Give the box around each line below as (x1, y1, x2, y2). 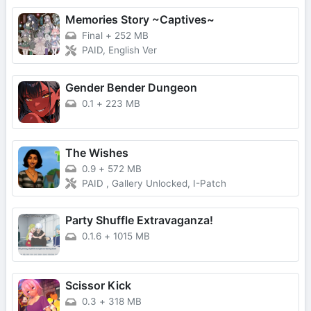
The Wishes (65, 145, 128, 160)
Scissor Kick (65, 278, 131, 293)
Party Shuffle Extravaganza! (65, 213, 213, 228)
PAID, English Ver (82, 44, 157, 56)
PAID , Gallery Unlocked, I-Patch (82, 178, 226, 190)
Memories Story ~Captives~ (65, 12, 215, 27)
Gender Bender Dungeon (65, 80, 197, 94)
